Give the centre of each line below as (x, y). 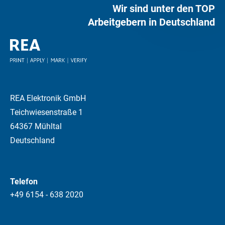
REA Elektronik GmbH (48, 98)
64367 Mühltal (36, 127)
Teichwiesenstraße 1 (46, 113)
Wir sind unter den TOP (164, 8)
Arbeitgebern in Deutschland (151, 22)
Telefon (24, 182)
